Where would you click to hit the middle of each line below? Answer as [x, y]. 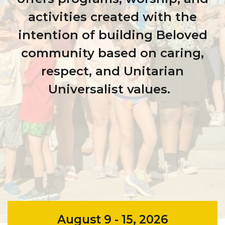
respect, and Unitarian [113, 71]
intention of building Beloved [113, 35]
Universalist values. [113, 89]
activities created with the [113, 17]
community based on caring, [113, 53]
